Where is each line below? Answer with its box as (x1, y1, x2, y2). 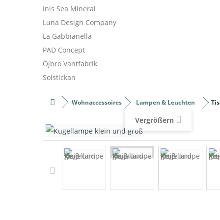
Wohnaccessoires (72, 98, 122, 107)
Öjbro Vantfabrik (43, 59, 97, 68)
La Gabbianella (43, 31, 92, 41)
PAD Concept (43, 45, 85, 55)
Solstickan (43, 73, 76, 82)
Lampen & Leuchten (136, 98, 195, 107)
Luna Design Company (43, 18, 116, 27)
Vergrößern (135, 115, 174, 125)
